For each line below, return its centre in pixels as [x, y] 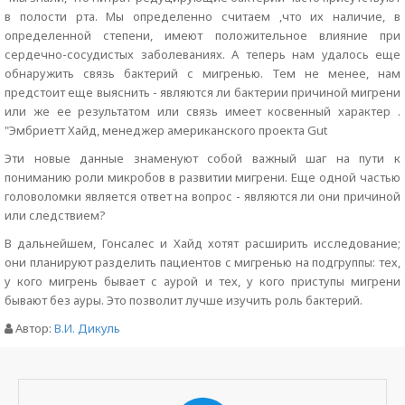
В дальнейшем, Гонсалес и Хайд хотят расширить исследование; [202, 243]
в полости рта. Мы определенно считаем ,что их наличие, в [202, 16]
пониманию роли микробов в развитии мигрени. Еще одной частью [202, 177]
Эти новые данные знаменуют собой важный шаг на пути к [202, 158]
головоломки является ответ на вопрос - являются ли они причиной [202, 196]
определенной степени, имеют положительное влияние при [202, 35]
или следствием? [55, 215]
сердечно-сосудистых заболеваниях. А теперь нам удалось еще [202, 54]
